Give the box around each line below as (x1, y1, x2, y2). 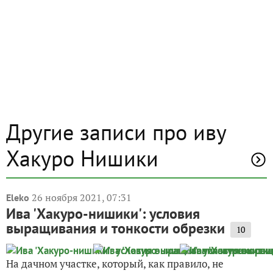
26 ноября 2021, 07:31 (32, 190, 132, 204)
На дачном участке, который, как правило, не (6, 256, 224, 271)
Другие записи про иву (6, 117, 227, 146)
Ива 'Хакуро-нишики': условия (6, 204, 200, 223)
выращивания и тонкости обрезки (6, 218, 225, 238)
